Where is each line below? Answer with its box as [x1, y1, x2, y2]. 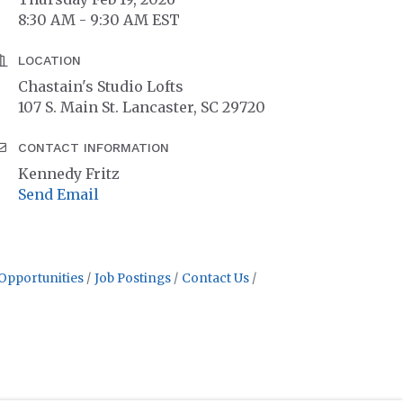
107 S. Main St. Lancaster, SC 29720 [18, 98, 266, 117]
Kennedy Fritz [18, 165, 121, 184]
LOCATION [18, 53, 82, 68]
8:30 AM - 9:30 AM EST [18, 11, 181, 30]
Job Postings [94, 271, 171, 287]
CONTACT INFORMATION [18, 140, 170, 156]
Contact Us [181, 271, 249, 287]
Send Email [18, 185, 100, 204]
